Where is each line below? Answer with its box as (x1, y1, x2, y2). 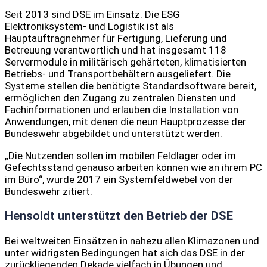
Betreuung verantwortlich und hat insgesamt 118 (5, 44, 226, 57)
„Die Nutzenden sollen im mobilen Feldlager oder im (5, 150, 236, 162)
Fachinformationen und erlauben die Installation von (5, 104, 238, 116)
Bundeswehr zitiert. (5, 185, 92, 198)
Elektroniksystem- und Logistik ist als (5, 20, 174, 33)
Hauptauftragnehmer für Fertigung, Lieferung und (5, 32, 227, 45)
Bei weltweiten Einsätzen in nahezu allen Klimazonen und (5, 234, 259, 247)
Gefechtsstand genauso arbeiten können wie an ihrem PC (5, 162, 262, 174)
